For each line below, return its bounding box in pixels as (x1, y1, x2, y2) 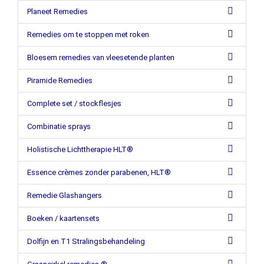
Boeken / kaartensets (27, 214, 100, 223)
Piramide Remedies (27, 76, 93, 85)
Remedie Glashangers (27, 191, 102, 200)
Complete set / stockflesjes (27, 99, 121, 108)
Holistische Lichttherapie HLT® (27, 145, 133, 154)
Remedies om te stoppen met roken (27, 30, 149, 39)
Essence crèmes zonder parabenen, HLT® (27, 168, 171, 177)
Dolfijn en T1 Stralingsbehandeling (27, 237, 145, 246)
